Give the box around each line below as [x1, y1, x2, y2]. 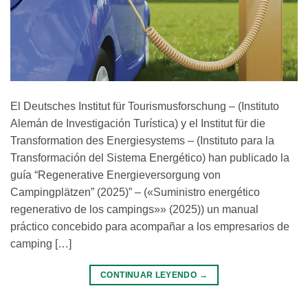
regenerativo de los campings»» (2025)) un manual [10, 203, 258, 216]
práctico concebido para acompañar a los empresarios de [10, 221, 289, 233]
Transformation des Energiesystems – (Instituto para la [10, 135, 274, 147]
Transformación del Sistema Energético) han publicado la [10, 152, 289, 164]
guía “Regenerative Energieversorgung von [10, 169, 221, 181]
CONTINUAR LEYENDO [100, 270, 199, 280]
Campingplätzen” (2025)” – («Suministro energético [10, 186, 260, 199]
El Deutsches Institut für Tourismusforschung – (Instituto [10, 100, 279, 113]
